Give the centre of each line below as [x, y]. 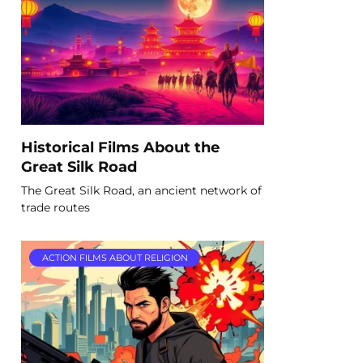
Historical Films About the [120, 147]
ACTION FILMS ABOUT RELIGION [115, 258]
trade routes [56, 207]
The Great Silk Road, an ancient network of [141, 190]
